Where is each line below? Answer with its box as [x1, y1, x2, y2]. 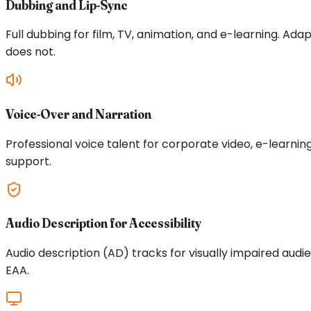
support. [6, 153, 51, 169]
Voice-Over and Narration [6, 106, 151, 123]
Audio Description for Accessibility [6, 215, 201, 232]
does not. [6, 44, 56, 60]
